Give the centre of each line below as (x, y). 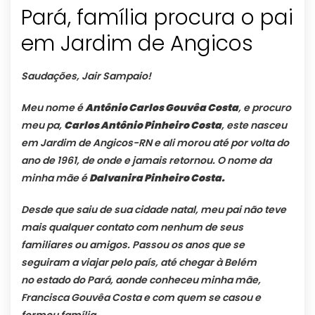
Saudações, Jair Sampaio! (86, 76)
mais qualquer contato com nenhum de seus (132, 227)
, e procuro (265, 108)
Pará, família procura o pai (157, 18)
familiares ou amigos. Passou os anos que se (133, 245)
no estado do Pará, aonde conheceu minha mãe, (141, 280)
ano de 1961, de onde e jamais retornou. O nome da (146, 161)
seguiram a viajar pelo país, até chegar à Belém (139, 263)
